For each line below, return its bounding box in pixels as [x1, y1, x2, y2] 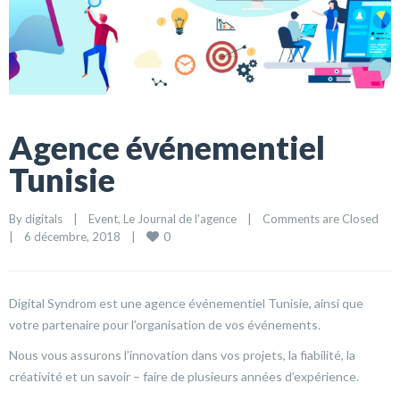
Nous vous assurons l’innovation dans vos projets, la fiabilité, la [9, 346, 355, 362]
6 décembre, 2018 [24, 229, 131, 244]
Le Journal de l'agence [123, 211, 237, 226]
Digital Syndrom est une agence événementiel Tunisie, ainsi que [9, 295, 363, 311]
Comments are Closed [262, 211, 379, 226]
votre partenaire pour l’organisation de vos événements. [9, 316, 321, 332]
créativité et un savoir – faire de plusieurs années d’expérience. [9, 368, 359, 384]
